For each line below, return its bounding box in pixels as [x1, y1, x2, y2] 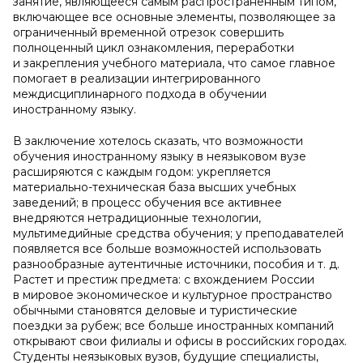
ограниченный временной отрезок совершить [13, 25, 284, 40]
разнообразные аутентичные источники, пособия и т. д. [13, 257, 340, 271]
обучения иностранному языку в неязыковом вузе [13, 149, 306, 164]
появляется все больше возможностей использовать [13, 241, 321, 256]
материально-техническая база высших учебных [13, 180, 296, 194]
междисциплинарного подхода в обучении [13, 87, 267, 101]
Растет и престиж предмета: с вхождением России [13, 272, 314, 287]
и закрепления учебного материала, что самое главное [13, 56, 335, 70]
